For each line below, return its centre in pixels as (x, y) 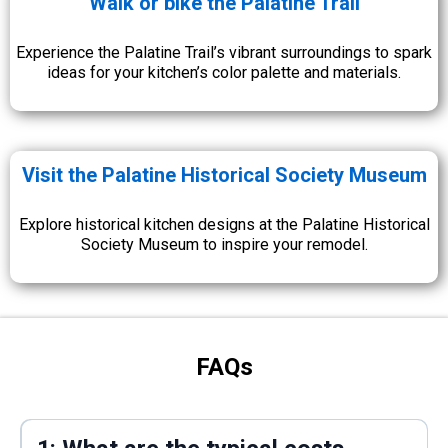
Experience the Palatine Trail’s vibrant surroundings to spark (224, 52)
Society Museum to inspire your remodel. (224, 244)
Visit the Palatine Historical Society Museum (224, 174)
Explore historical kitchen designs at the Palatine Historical (224, 224)
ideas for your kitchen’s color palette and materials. (224, 72)
